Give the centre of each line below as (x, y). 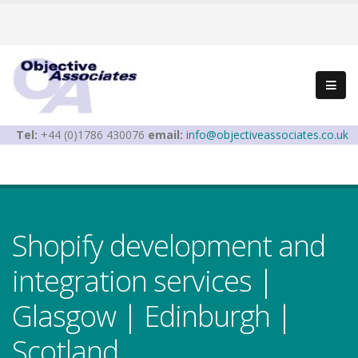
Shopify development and (169, 246)
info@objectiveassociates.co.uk (267, 135)
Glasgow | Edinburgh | (152, 316)
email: (165, 135)
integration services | (143, 281)
